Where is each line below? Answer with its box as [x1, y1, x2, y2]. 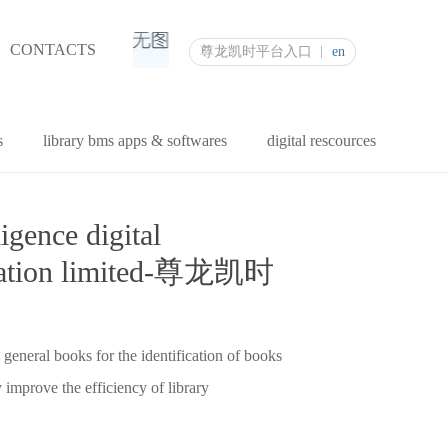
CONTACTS [10, 41, 96, 58]
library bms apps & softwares [43, 132, 227, 149]
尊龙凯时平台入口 [200, 44, 312, 59]
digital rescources [267, 132, 376, 149]
